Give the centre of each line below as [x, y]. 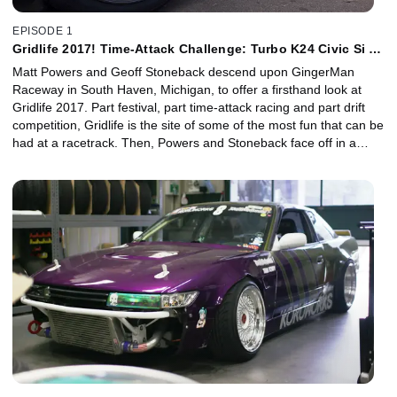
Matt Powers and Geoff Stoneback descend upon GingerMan [183, 72]
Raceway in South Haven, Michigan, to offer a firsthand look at [187, 90]
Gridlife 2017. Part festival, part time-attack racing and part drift [189, 108]
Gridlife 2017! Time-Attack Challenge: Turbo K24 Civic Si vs [198, 49]
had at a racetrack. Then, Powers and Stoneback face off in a [184, 143]
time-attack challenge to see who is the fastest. [144, 161]
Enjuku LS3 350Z [65, 63]
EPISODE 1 [43, 31]
